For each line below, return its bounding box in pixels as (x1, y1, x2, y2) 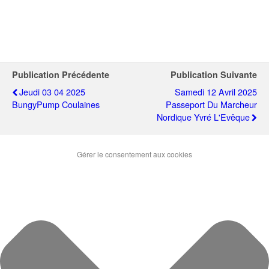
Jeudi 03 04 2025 (19, 85, 85, 98)
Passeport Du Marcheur (166, 98, 257, 110)
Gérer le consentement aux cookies (77, 149, 192, 159)
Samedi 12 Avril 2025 (175, 85, 257, 98)
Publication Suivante (171, 68, 257, 80)
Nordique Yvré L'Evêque (157, 110, 250, 123)
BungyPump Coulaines (12, 98, 100, 110)
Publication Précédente (12, 68, 109, 80)
